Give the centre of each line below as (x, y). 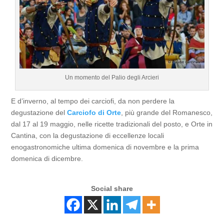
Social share (112, 189)
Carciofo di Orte (94, 113)
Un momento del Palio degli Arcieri (112, 78)
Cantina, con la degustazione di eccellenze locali (88, 136)
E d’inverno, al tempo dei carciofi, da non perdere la (93, 101)
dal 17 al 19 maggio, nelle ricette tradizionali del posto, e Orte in (112, 124)
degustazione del (39, 113)
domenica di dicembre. (47, 159)
